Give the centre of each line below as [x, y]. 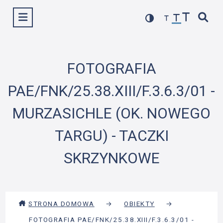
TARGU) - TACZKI [111, 136]
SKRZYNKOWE [111, 158]
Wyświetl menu [49, 16]
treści [120, 27]
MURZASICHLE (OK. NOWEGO [111, 113]
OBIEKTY [139, 203]
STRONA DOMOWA [61, 203]
